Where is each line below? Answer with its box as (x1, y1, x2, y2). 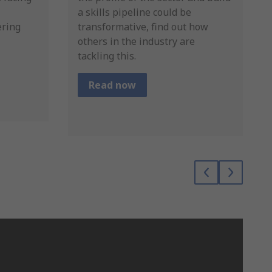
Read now (89, 78, 136, 92)
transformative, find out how (78, 19, 208, 33)
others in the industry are (78, 34, 195, 48)
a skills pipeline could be (78, 5, 191, 19)
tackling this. (78, 49, 136, 63)
